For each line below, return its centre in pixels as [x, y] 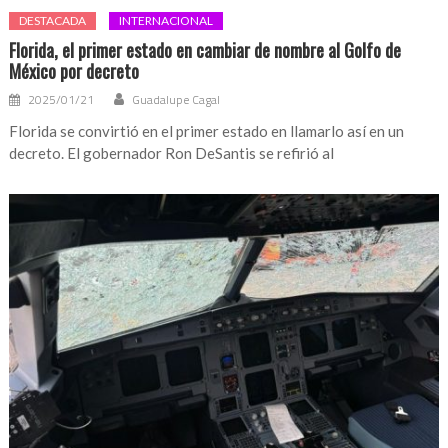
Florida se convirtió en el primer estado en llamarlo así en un [207, 131]
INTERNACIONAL [166, 21]
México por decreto [74, 71]
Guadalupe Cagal [176, 100]
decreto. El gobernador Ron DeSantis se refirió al [172, 153]
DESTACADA [53, 21]
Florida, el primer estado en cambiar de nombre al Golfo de [205, 50]
